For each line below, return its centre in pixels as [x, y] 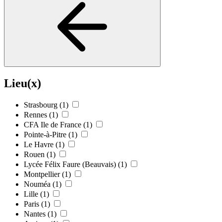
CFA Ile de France [53, 125]
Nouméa [37, 184]
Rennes [35, 115]
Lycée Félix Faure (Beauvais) [70, 165]
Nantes [35, 214]
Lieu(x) [23, 83]
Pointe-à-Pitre [45, 135]
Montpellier [42, 174]
